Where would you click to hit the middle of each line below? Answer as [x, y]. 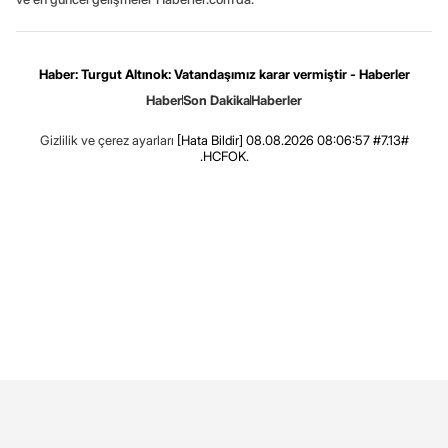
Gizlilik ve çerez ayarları [106, 139]
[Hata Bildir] [209, 139]
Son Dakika [216, 99]
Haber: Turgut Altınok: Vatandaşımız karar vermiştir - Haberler [224, 73]
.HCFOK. [224, 155]
